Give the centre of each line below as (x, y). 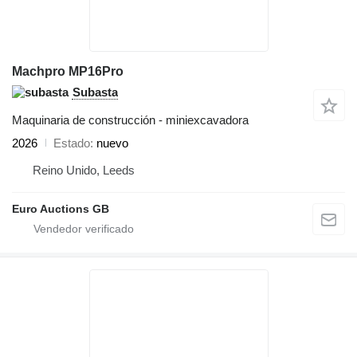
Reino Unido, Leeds (84, 170)
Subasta (95, 92)
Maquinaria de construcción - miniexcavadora (130, 120)
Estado (72, 143)
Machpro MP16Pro (68, 71)
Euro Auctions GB (61, 208)
